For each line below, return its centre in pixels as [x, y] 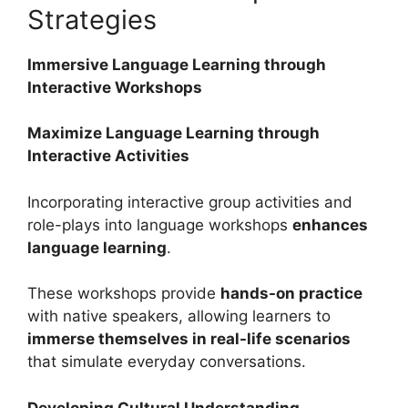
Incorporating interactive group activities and [190, 202]
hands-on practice [291, 294]
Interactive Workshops [115, 87]
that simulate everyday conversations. [167, 362]
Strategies [92, 19]
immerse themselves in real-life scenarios [189, 339]
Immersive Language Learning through [177, 64]
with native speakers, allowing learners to [179, 316]
